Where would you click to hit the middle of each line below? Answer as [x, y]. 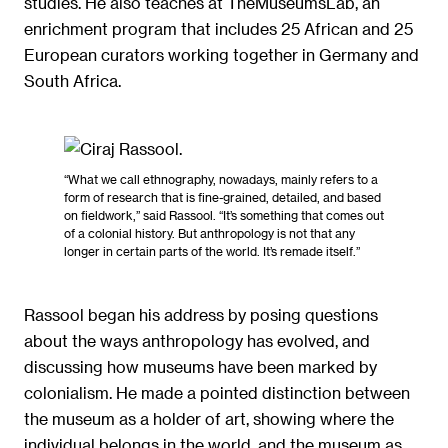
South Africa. [72, 80]
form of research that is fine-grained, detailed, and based [222, 197]
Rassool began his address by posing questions [201, 315]
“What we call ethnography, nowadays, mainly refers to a [221, 179]
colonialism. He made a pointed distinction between [217, 393]
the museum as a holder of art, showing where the [209, 419]
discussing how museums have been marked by [200, 367]
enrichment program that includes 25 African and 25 [218, 28]
